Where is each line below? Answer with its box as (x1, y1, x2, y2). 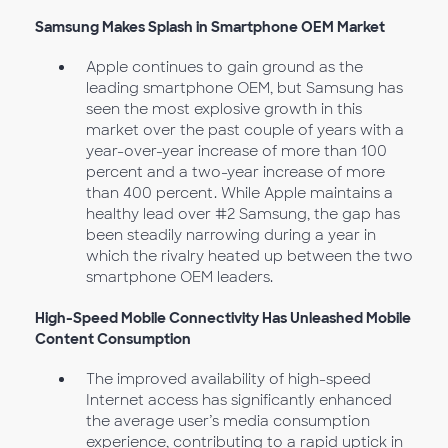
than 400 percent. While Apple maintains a (85, 184, 393, 203)
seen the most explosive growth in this (85, 100, 362, 119)
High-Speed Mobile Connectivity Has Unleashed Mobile (35, 308, 411, 327)
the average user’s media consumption (85, 412, 370, 431)
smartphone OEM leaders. (85, 268, 273, 287)
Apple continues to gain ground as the (85, 58, 363, 77)
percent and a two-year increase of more (85, 163, 385, 182)
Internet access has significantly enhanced (85, 391, 392, 410)
